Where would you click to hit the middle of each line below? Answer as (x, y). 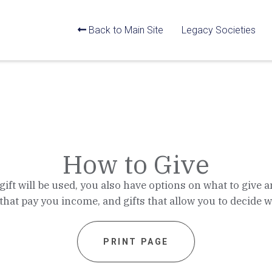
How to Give (136, 164)
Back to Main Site (125, 30)
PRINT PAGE (136, 242)
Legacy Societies (219, 30)
